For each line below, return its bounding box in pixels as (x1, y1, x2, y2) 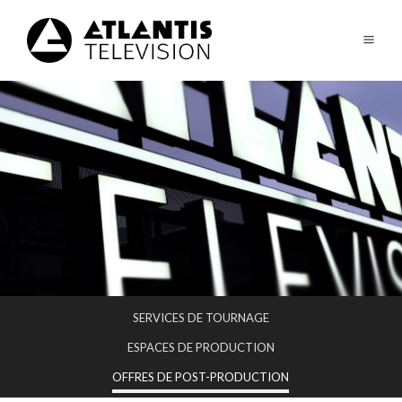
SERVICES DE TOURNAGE (132, 310, 269, 325)
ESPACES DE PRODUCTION (127, 340, 275, 354)
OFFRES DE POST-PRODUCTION (112, 370, 290, 384)
